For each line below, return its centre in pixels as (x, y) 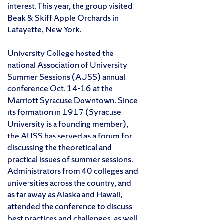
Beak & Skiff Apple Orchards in (63, 17)
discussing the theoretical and (60, 147)
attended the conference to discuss (70, 206)
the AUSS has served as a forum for (70, 135)
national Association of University (67, 64)
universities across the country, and (69, 182)
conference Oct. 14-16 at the (60, 88)
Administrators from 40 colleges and (73, 170)
